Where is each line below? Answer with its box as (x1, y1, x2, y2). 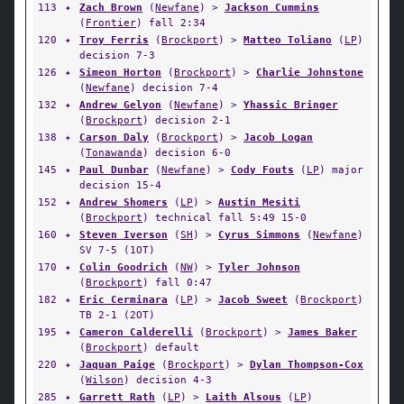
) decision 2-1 (142, 114, 231, 126)
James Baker (288, 326, 357, 338)
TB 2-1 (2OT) (79, 308, 155, 321)
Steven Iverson (79, 228, 168, 241)
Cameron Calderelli (79, 326, 193, 338)
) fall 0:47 (142, 276, 212, 289)
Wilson (86, 373, 124, 386)
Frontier (86, 16, 136, 29)
